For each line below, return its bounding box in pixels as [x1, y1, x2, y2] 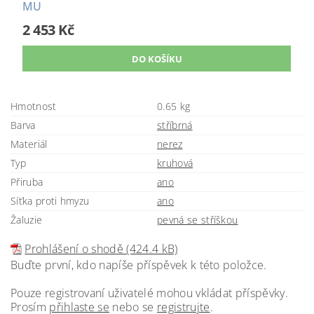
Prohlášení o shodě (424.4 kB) [25, 240, 178, 257]
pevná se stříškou [157, 212, 238, 226]
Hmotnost [11, 99, 57, 113]
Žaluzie [11, 212, 43, 226]
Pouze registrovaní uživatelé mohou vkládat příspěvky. [11, 285, 288, 301]
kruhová [157, 156, 193, 170]
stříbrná [157, 118, 193, 132]
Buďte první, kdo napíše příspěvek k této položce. [11, 257, 267, 273]
